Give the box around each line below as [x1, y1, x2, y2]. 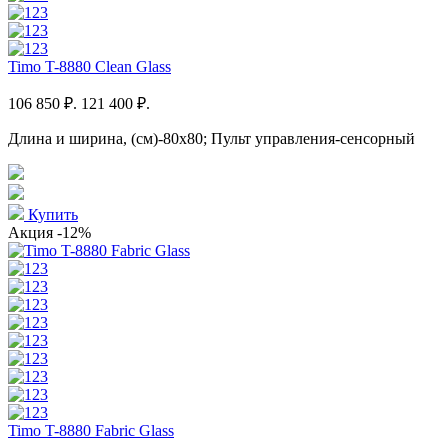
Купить [24, 205, 78, 223]
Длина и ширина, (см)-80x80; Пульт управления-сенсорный [8, 129, 415, 147]
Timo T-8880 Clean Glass [8, 57, 171, 75]
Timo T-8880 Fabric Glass [8, 421, 174, 439]
